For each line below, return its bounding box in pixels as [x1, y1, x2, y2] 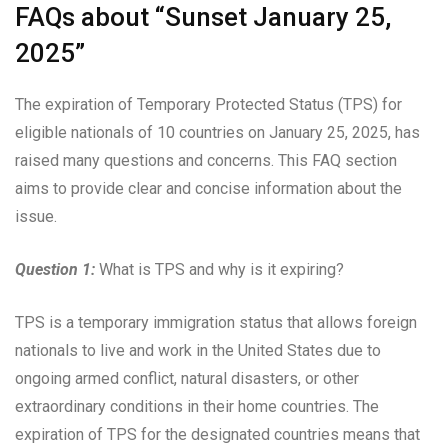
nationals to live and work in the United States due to [15, 341, 381, 361]
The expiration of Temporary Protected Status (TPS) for [15, 95, 402, 115]
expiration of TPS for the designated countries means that [15, 425, 420, 445]
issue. [15, 207, 57, 227]
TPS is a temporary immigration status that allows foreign [15, 313, 417, 333]
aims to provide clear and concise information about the [15, 179, 402, 199]
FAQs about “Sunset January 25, [15, 2, 391, 33]
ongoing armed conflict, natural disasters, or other [15, 369, 359, 389]
